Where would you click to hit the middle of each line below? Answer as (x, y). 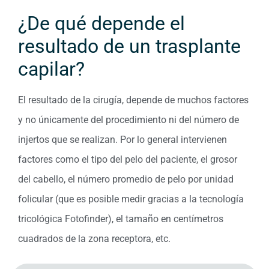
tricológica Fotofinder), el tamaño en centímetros (121, 219)
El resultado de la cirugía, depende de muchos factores (133, 100)
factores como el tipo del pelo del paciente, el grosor (128, 160)
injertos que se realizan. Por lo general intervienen (122, 140)
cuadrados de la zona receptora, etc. (94, 239)
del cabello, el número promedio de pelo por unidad (126, 180)
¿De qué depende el (101, 24)
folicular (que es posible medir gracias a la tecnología (131, 199)
